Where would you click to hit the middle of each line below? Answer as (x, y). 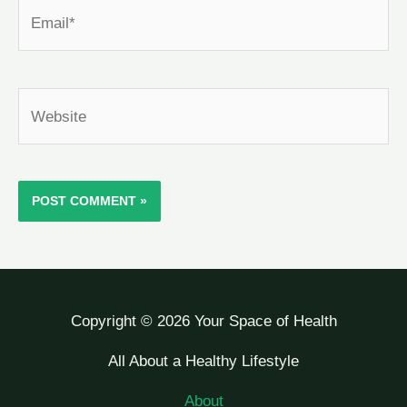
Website (45, 102)
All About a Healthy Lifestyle (203, 361)
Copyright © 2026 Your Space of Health (203, 321)
